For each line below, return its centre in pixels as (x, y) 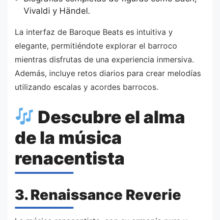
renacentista (70, 158)
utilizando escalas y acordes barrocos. (86, 87)
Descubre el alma (110, 117)
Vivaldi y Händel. (57, 11)
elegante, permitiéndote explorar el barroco (96, 46)
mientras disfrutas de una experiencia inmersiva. (104, 60)
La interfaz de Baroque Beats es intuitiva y (94, 32)
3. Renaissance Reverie (98, 194)
